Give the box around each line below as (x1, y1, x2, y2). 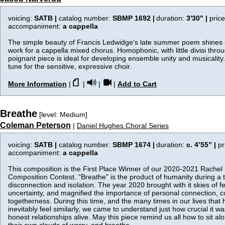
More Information (8, 80, 67, 88)
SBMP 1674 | (113, 141, 155, 149)
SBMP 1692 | (113, 14, 155, 22)
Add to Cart (118, 80, 157, 88)
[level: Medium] (37, 110, 87, 119)
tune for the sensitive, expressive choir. (8, 62, 132, 70)
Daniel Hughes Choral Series (77, 122, 169, 130)
